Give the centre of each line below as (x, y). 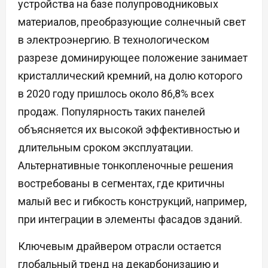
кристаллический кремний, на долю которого (130, 76)
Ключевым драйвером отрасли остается (120, 246)
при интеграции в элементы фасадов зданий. (130, 220)
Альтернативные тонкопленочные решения (126, 166)
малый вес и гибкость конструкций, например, (132, 202)
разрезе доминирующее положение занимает (133, 58)
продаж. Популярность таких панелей (112, 112)
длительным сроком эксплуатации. (106, 148)
